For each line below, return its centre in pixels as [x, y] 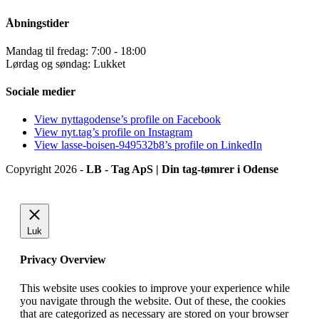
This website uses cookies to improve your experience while [155, 288]
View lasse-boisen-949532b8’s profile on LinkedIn [148, 145]
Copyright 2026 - [46, 169]
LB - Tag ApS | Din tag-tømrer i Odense [182, 169]
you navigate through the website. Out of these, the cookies [153, 300]
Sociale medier [41, 92]
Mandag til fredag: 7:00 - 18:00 [76, 51]
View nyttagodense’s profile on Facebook [127, 120]
